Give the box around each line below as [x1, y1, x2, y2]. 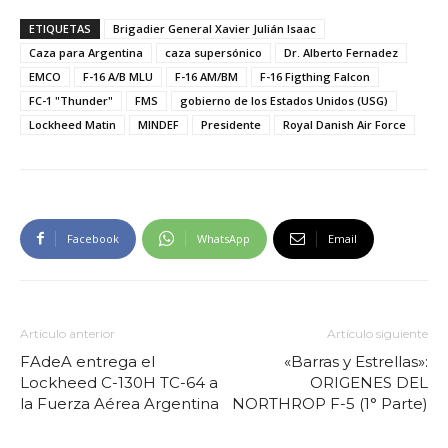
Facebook [67, 230, 119, 246]
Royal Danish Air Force [283, 116, 406, 132]
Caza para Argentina [29, 44, 143, 60]
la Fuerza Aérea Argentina [20, 393, 219, 413]
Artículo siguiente [327, 325, 428, 341]
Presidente [201, 116, 261, 132]
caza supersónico [165, 44, 262, 60]
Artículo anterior [20, 325, 115, 341]
